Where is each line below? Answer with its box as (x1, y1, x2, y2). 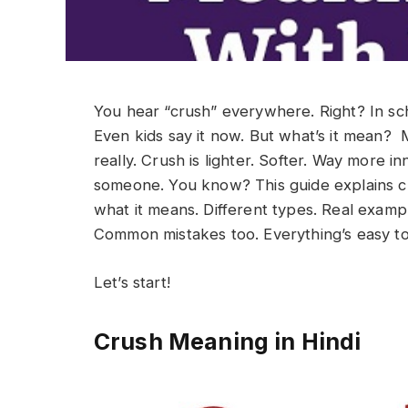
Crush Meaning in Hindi (94, 328, 362, 356)
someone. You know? (94, 176, 256, 194)
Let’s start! (94, 272, 170, 291)
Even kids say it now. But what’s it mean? (94, 127, 402, 145)
